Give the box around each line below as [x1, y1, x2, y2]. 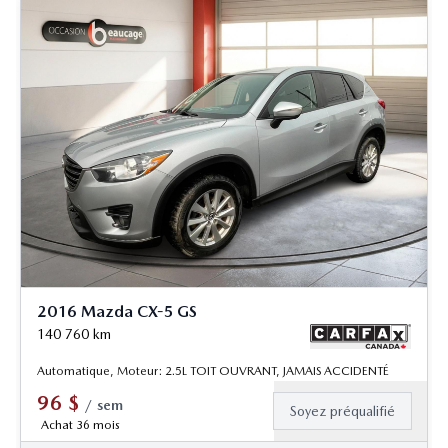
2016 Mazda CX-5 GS [37, 301, 197, 321]
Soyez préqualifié [290, 403, 395, 420]
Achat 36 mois [40, 418, 120, 433]
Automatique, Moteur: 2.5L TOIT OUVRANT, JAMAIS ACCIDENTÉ [37, 364, 389, 379]
